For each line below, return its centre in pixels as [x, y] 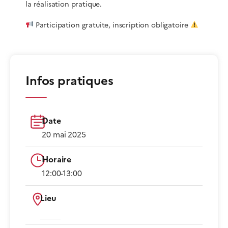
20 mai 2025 [64, 135]
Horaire [57, 159]
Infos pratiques [69, 81]
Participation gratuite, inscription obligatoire [112, 25]
